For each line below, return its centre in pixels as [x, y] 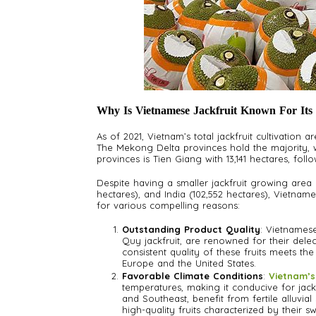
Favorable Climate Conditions [193, 276]
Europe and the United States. [189, 263]
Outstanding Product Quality [191, 230]
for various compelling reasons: [168, 206]
